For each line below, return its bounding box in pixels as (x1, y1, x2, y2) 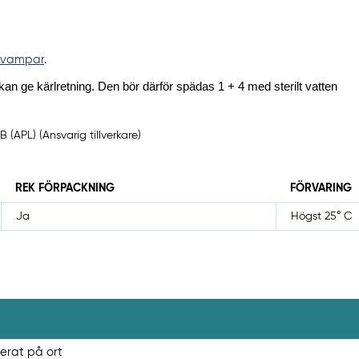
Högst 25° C (291, 211, 353, 223)
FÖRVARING (290, 183, 353, 195)
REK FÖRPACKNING (15, 183, 115, 195)
